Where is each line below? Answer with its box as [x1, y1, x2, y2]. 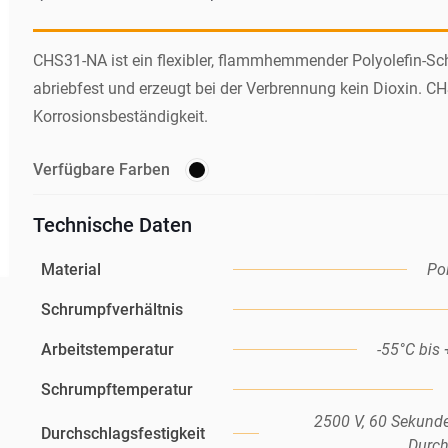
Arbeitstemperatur [40, 340, 174, 360]
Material [40, 260, 101, 280]
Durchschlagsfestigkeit [40, 424, 205, 444]
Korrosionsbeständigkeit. [32, 107, 208, 127]
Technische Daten [32, 213, 192, 238]
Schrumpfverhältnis [40, 300, 183, 320]
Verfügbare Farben [32, 160, 170, 180]
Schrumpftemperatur [40, 380, 193, 400]
